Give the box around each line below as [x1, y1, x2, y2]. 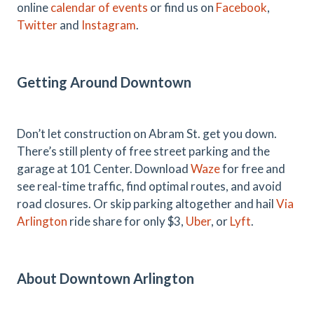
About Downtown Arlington [17, 270, 194, 287]
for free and [220, 161, 285, 176]
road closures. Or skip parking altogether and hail [17, 196, 276, 211]
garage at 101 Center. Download [17, 161, 191, 176]
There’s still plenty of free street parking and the [17, 144, 270, 158]
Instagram [81, 18, 136, 32]
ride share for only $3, [67, 214, 186, 228]
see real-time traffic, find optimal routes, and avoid [17, 179, 282, 193]
